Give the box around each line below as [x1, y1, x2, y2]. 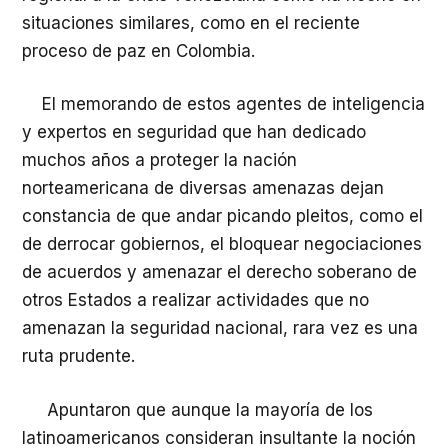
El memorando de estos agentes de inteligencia [22, 94, 425, 115]
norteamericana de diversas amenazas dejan [22, 178, 384, 199]
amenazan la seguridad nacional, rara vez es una [22, 318, 418, 339]
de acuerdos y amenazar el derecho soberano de [22, 262, 417, 283]
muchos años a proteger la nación [22, 150, 297, 171]
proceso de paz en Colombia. [22, 40, 255, 61]
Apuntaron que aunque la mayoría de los [22, 399, 373, 420]
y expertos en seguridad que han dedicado [22, 122, 366, 143]
